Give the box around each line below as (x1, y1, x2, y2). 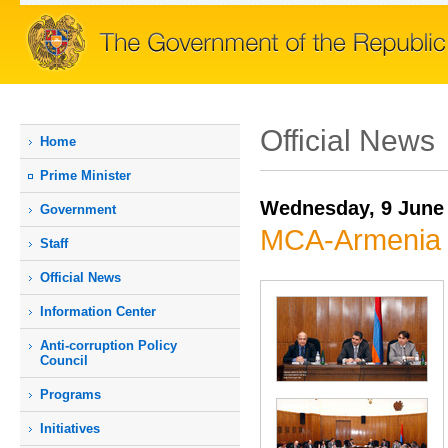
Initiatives (40, 421, 100, 436)
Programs (40, 387, 101, 402)
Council (40, 353, 88, 368)
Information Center (40, 304, 156, 319)
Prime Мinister (40, 168, 131, 183)
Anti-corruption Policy (40, 338, 177, 353)
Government (40, 202, 116, 217)
